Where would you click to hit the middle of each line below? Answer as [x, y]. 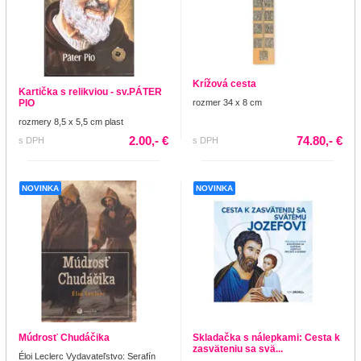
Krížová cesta [224, 84]
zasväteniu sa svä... [238, 349]
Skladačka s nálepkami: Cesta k [266, 338]
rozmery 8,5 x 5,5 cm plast [71, 122]
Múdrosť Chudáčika [64, 338]
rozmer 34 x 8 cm [227, 103]
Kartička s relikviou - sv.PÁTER [90, 92]
